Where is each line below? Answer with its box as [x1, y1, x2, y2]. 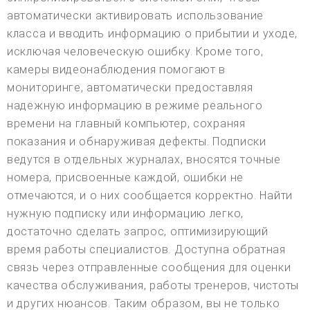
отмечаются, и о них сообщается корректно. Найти [7, 189, 293, 203]
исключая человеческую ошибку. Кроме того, [7, 45, 264, 59]
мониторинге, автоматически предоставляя [7, 81, 253, 95]
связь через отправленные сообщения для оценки [7, 261, 291, 275]
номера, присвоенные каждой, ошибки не [7, 171, 244, 185]
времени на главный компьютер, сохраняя [7, 117, 246, 131]
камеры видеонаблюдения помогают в [7, 63, 226, 77]
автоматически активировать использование [7, 9, 264, 23]
